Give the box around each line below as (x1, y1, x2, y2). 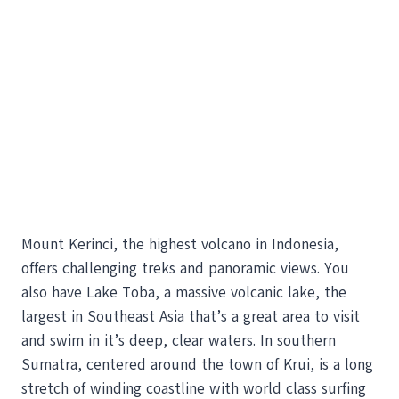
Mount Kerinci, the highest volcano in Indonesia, (21, 233, 338, 255)
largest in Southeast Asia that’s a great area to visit (21, 305, 360, 327)
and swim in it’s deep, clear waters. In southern (21, 330, 336, 351)
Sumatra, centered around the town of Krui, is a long (21, 354, 373, 375)
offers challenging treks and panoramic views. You (21, 257, 349, 279)
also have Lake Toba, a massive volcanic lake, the (21, 281, 346, 303)
